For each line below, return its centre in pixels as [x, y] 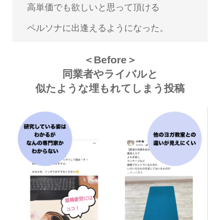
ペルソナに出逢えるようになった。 [97, 28]
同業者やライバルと [110, 74]
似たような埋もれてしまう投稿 [110, 88]
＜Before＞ [110, 60]
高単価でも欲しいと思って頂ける [93, 7]
